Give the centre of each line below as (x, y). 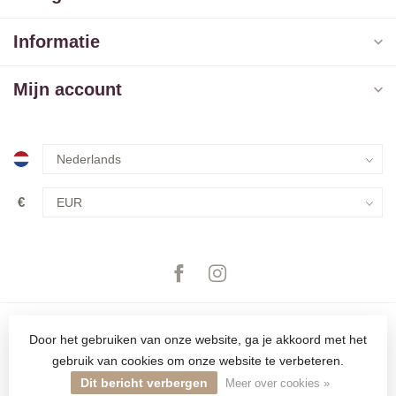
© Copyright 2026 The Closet (198, 381)
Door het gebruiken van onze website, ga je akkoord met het (198, 339)
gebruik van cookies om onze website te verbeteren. (198, 361)
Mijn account (68, 90)
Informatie (57, 42)
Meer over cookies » (278, 384)
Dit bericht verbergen (144, 383)
